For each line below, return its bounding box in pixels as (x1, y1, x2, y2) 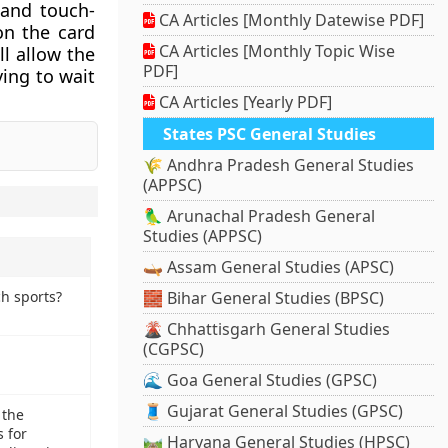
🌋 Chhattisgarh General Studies (143, 318, 391, 341)
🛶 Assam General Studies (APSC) (143, 256, 395, 279)
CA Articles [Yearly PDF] (155, 91, 333, 114)
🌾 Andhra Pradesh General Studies (143, 154, 415, 177)
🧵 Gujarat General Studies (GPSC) (143, 400, 404, 423)
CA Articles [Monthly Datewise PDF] (155, 9, 425, 32)
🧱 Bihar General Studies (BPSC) (143, 287, 385, 310)
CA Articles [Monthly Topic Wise (155, 40, 396, 63)
